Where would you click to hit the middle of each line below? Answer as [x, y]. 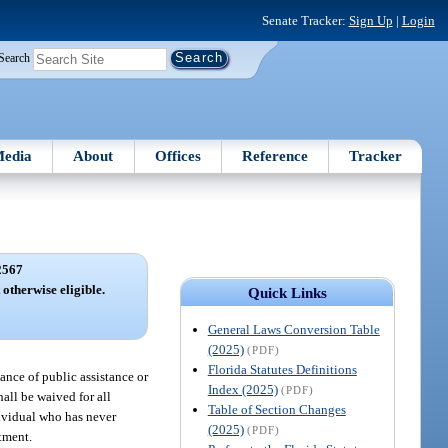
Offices [177, 155]
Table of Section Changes [276, 409]
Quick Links [287, 292]
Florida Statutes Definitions [282, 369]
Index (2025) [242, 389]
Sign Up [370, 20]
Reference [275, 155]
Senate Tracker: [305, 20]
